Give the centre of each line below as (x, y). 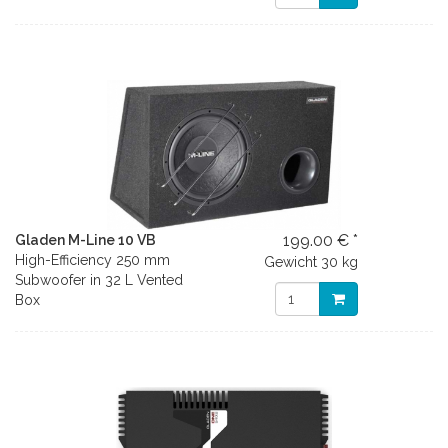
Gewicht (291, 262)
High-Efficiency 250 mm (92, 260)
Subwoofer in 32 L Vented (99, 280)
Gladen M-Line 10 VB (85, 240)
